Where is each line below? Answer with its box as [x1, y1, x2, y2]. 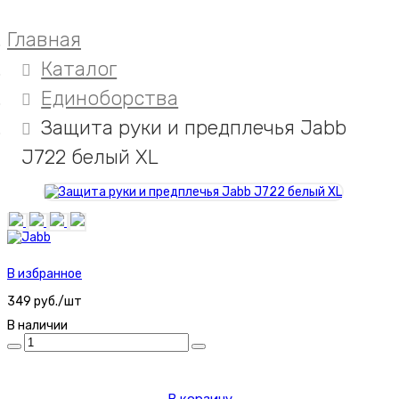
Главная [7, 28, 81, 53]
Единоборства [41, 86, 179, 111]
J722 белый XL [21, 145, 159, 170]
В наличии [7, 318, 68, 334]
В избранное [7, 266, 82, 282]
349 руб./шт [7, 294, 82, 310]
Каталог [41, 57, 118, 82]
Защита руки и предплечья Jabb [41, 116, 347, 141]
